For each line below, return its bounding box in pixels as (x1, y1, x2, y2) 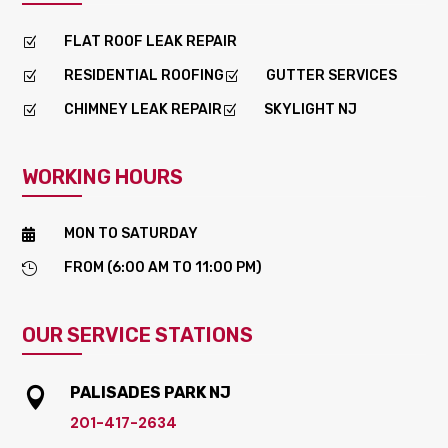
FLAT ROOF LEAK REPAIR (64, 32, 238, 50)
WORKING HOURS (22, 164, 184, 189)
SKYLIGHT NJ (264, 100, 358, 118)
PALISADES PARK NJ (69, 382, 231, 402)
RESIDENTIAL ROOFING (64, 66, 225, 84)
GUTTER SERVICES (266, 66, 398, 84)
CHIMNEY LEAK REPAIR (64, 100, 223, 118)
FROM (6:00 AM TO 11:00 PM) (64, 258, 263, 276)
